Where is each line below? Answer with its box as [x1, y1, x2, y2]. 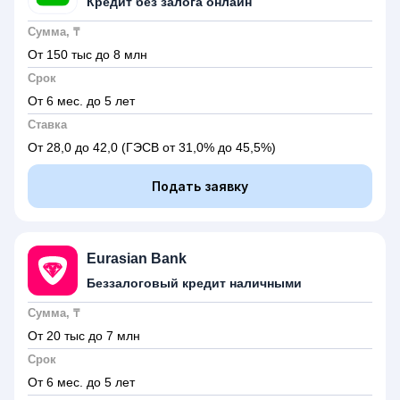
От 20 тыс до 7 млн [28, 329, 140, 343]
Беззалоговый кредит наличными [87, 276, 302, 290]
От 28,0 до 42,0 [28, 140, 121, 154]
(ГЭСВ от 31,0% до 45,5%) [121, 140, 276, 154]
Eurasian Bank [87, 251, 187, 266]
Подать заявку [152, 179, 248, 194]
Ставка [28, 118, 67, 131]
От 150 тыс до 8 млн [28, 47, 147, 62]
